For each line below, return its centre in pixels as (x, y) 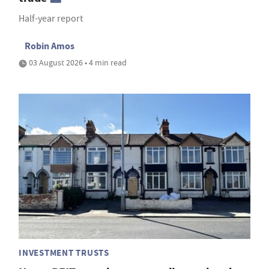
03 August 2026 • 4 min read (77, 63)
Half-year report (51, 19)
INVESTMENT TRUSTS (64, 252)
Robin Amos (50, 46)
